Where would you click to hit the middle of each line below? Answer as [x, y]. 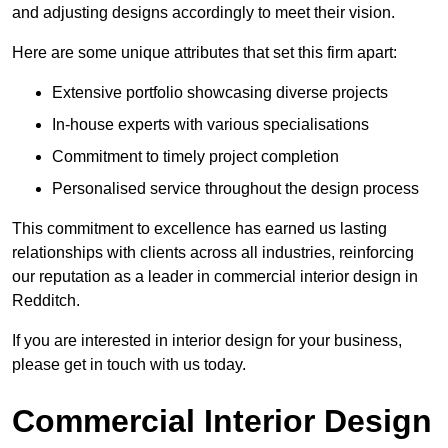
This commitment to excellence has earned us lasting [199, 229]
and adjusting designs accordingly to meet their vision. [203, 13]
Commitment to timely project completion [195, 157]
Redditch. [46, 301]
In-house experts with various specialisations [210, 125]
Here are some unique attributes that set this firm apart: [204, 53]
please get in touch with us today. [129, 365]
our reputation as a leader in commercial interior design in [215, 277]
